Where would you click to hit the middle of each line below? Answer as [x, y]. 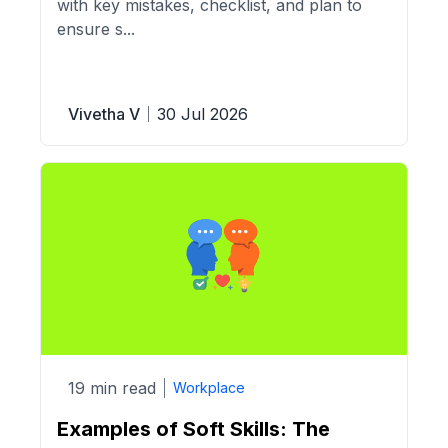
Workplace [209, 388]
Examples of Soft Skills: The [193, 428]
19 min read [112, 388]
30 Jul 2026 [202, 113]
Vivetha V [104, 113]
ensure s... [96, 28]
